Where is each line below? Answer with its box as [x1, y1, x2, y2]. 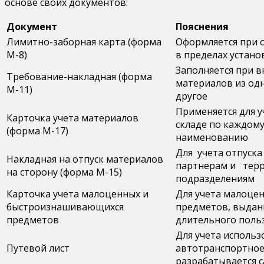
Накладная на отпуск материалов [6, 153, 163, 166]
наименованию [176, 131, 248, 144]
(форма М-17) [6, 124, 68, 138]
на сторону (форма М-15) [6, 166, 122, 179]
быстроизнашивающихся [6, 200, 126, 214]
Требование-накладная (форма [6, 70, 152, 84]
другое [176, 90, 207, 103]
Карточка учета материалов [6, 111, 138, 125]
